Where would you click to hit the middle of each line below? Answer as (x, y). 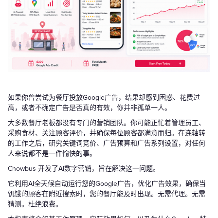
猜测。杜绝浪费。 (35, 204)
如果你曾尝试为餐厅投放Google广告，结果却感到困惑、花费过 (104, 97)
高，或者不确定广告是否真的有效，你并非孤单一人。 (90, 108)
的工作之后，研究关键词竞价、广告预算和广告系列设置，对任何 (107, 143)
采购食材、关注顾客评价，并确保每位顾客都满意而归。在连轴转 (107, 133)
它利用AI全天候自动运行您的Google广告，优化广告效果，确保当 (107, 183)
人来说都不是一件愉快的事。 (52, 153)
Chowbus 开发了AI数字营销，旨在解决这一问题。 (84, 168)
